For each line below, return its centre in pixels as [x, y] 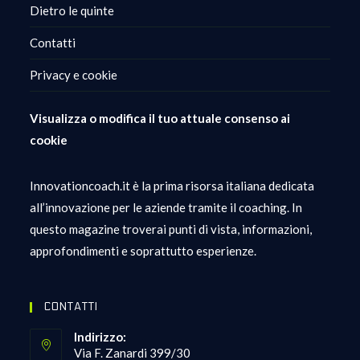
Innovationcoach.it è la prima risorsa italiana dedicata [172, 186]
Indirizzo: [100, 337]
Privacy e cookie [74, 75]
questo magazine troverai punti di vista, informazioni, [171, 229]
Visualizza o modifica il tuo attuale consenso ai [160, 119]
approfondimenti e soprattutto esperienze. [143, 251]
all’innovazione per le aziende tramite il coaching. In [166, 208]
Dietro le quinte [72, 11]
